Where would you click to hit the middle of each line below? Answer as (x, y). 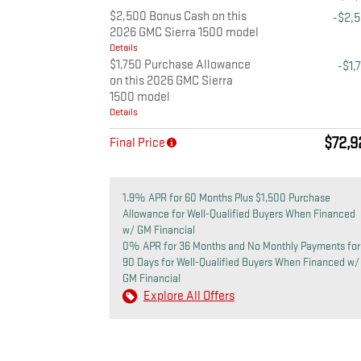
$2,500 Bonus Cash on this (178, 17)
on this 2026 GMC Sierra (171, 81)
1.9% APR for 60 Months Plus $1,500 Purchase (226, 198)
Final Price (137, 143)
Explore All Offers (189, 297)
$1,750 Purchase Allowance (180, 65)
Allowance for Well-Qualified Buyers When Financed (239, 214)
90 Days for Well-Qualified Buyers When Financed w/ (241, 263)
